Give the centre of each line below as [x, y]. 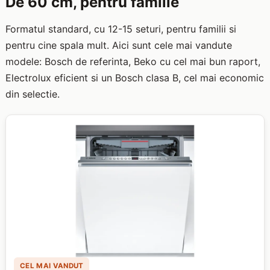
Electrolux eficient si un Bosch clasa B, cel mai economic [134, 78]
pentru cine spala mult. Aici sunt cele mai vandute [118, 46]
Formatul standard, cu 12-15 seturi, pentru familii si [121, 29]
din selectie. [32, 94]
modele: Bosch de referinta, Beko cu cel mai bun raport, [133, 62]
